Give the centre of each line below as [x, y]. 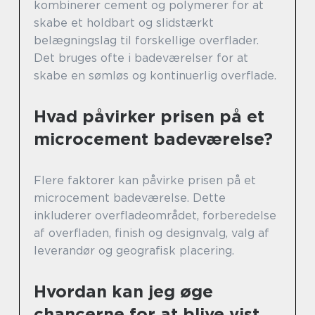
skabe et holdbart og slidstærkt [124, 23]
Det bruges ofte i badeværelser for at [141, 58]
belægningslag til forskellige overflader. [146, 41]
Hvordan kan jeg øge [123, 292]
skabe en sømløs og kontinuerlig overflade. [155, 76]
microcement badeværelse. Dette [130, 198]
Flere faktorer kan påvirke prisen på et [145, 181]
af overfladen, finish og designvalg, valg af [152, 233]
